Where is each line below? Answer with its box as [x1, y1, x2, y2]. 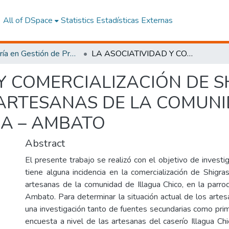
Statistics [60, 15, 94, 26]
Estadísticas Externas [96, 15, 173, 26]
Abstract [25, 136, 65, 150]
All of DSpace [3, 15, 53, 26]
